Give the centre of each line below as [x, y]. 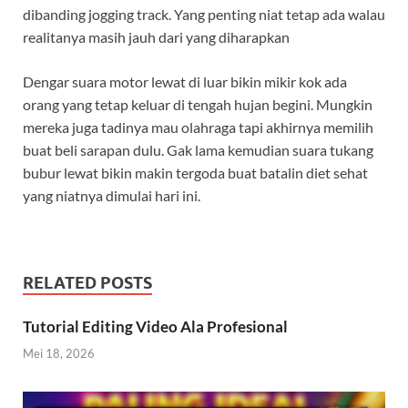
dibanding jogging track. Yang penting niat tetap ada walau [204, 15]
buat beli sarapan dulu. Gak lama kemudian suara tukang [198, 150]
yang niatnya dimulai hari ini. [112, 196]
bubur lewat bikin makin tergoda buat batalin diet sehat [195, 173]
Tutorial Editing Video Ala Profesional [155, 327]
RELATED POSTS [87, 283]
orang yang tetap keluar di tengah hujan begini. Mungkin [198, 105]
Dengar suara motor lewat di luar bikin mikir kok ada [185, 82]
